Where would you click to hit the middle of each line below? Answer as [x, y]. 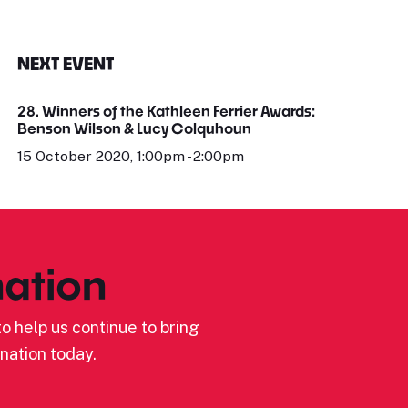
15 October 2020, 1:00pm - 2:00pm [131, 156]
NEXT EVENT [66, 63]
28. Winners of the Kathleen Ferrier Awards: [167, 110]
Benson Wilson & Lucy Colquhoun [135, 127]
